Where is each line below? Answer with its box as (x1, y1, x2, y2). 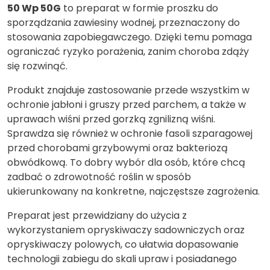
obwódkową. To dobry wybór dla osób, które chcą (7, 155, 245, 169)
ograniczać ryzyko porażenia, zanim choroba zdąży (7, 44, 249, 58)
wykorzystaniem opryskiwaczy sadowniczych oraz (7, 222, 245, 237)
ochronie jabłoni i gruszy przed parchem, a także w (7, 97, 246, 111)
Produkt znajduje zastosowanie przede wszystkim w (7, 83, 250, 97)
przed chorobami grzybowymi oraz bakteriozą (7, 140, 228, 155)
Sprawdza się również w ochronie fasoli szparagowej (7, 126, 253, 140)
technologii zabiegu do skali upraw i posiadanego (7, 251, 237, 266)
